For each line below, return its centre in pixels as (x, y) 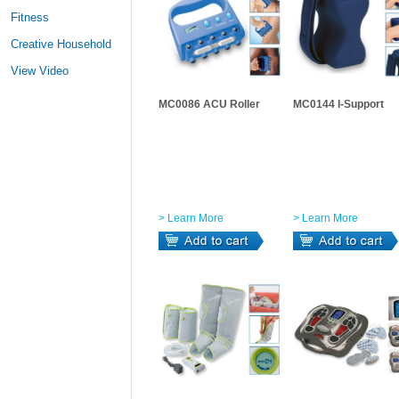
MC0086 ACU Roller (209, 104)
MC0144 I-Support (338, 104)
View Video (40, 71)
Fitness (30, 17)
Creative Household (61, 44)
